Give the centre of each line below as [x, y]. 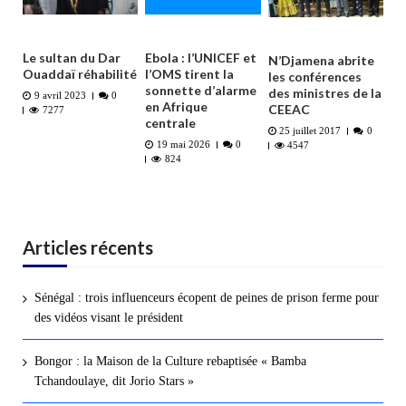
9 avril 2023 [60, 96]
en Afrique [177, 107]
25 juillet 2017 [310, 131]
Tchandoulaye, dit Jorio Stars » [114, 381]
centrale [171, 123]
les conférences [314, 77]
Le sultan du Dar [72, 58]
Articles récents [88, 247]
